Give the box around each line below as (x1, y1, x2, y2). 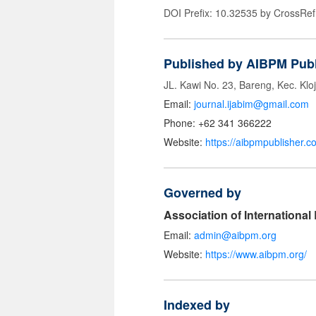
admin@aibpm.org (194, 228, 276, 243)
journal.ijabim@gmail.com (194, 97, 309, 111)
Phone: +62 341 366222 (164, 116, 272, 130)
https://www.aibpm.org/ (205, 247, 307, 262)
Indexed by (164, 296, 230, 315)
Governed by (164, 183, 241, 202)
